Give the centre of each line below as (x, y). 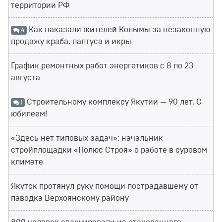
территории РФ (40, 6)
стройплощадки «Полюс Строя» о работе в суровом (109, 150)
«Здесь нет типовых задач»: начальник (87, 139)
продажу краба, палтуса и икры (71, 42)
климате (27, 162)
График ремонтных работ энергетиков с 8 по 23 (102, 66)
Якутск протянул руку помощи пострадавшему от (105, 187)
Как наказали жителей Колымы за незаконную (118, 30)
